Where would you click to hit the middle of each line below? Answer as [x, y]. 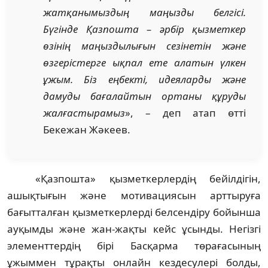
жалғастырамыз [84, 112]
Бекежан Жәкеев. [87, 129]
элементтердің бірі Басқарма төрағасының [134, 245]
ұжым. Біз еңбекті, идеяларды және [144, 79]
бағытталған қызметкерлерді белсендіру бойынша [134, 212]
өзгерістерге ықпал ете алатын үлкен [144, 62]
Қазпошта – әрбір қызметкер [166, 29]
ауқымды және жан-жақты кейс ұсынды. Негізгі [134, 229]
